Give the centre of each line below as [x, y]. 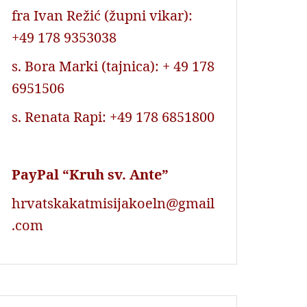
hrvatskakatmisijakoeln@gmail [113, 203]
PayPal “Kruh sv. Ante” [90, 174]
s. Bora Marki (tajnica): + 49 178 [113, 66]
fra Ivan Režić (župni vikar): [102, 15]
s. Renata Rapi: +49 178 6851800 [113, 116]
